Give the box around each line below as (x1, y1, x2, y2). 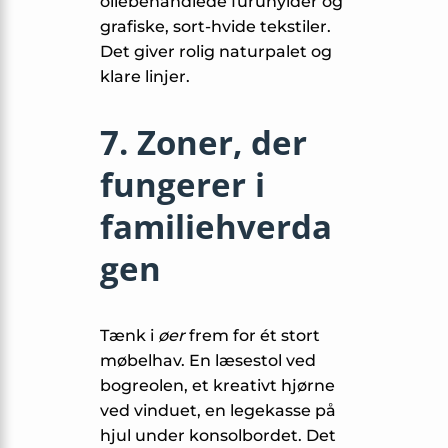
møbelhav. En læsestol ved (100, 350, 316, 370)
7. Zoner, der (100, 119, 307, 165)
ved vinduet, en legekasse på (100, 400, 336, 420)
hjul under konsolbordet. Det (100, 425, 336, 445)
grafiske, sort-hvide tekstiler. (100, 16, 331, 36)
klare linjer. (100, 66, 190, 86)
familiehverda (100, 203, 332, 249)
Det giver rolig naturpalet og (100, 41, 332, 61)
